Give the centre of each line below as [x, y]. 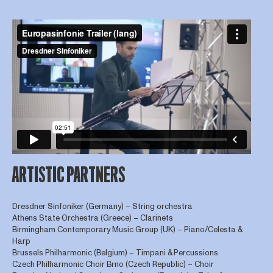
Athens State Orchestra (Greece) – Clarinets [92, 218]
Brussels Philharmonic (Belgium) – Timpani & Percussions [115, 253]
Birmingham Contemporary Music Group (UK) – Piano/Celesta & [127, 230]
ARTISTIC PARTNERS [68, 175]
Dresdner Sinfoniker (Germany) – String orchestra [102, 207]
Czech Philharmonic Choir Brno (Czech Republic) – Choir [113, 265]
